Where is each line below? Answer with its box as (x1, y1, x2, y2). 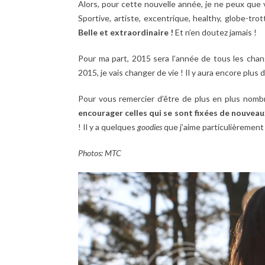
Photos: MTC (78, 147, 121, 158)
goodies (137, 121, 162, 132)
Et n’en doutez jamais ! (173, 27, 257, 37)
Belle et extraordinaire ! (78, 27, 173, 37)
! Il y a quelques (78, 121, 137, 132)
